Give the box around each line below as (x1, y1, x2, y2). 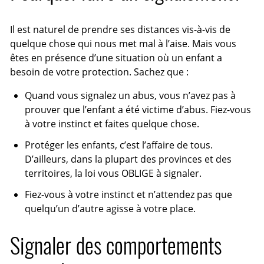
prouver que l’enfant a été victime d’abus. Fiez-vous (24, 103, 251, 116)
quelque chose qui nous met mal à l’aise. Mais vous (10, 37, 237, 50)
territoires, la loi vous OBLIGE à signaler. (24, 166, 202, 180)
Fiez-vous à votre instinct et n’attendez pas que (24, 187, 232, 201)
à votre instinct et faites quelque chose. (24, 117, 199, 130)
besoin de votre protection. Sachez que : (10, 65, 189, 78)
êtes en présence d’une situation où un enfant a (10, 51, 223, 64)
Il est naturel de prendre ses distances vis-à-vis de (10, 22, 231, 36)
